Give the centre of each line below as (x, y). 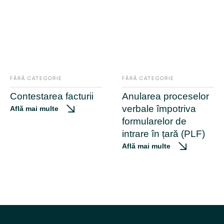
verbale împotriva (159, 108)
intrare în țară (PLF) (163, 133)
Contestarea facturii (52, 96)
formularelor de (154, 121)
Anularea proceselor (165, 96)
